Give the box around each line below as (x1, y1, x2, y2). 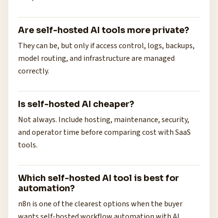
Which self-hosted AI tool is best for (18, 173, 179, 183)
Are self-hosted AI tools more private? (18, 25, 189, 36)
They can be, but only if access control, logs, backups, (18, 40, 195, 51)
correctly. (18, 66, 49, 76)
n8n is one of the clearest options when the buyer (18, 199, 182, 209)
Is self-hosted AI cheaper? (18, 99, 134, 109)
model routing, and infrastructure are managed (18, 53, 175, 64)
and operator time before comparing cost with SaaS (18, 127, 191, 138)
